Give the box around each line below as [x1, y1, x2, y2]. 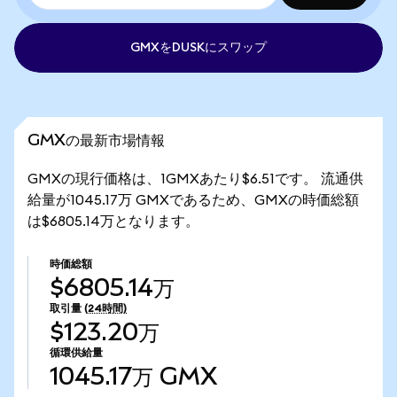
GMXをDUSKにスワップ [130, 42, 267, 54]
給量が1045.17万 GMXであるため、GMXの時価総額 [27, 193, 359, 207]
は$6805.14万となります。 [27, 214, 199, 229]
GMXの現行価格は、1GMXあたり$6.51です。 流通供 [27, 172, 363, 186]
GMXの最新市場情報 [27, 130, 165, 149]
